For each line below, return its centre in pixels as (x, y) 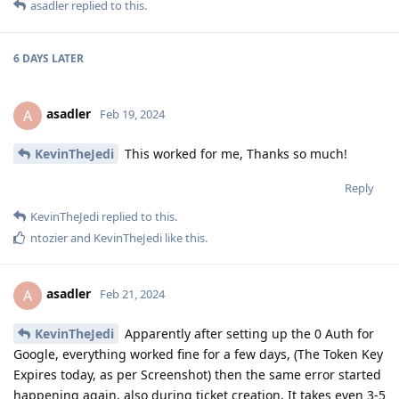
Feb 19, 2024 (132, 114)
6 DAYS (31, 58)
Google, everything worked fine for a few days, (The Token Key (198, 354)
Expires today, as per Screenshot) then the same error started (197, 374)
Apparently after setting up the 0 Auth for (248, 333)
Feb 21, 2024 (132, 294)
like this (183, 237)
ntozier (49, 237)
